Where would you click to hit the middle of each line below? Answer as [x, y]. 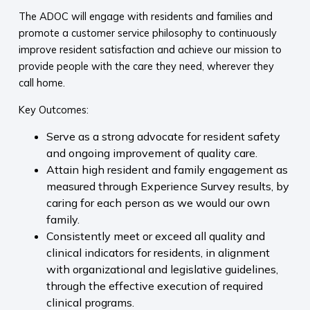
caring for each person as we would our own [158, 203]
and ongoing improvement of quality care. [152, 153]
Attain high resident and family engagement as [167, 170]
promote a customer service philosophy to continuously [147, 33]
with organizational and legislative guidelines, [162, 270]
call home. [42, 83]
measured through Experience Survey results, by [167, 186]
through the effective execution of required [154, 286]
